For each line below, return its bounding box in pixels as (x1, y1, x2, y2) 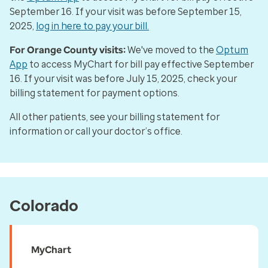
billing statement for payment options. (10, 87, 179, 99)
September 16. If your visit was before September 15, (10, 6, 242, 17)
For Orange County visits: (10, 44, 126, 56)
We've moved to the (126, 44, 216, 56)
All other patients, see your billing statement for (10, 111, 220, 123)
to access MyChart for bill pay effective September (28, 59, 254, 70)
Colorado (10, 196, 78, 215)
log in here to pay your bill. (36, 20, 149, 32)
